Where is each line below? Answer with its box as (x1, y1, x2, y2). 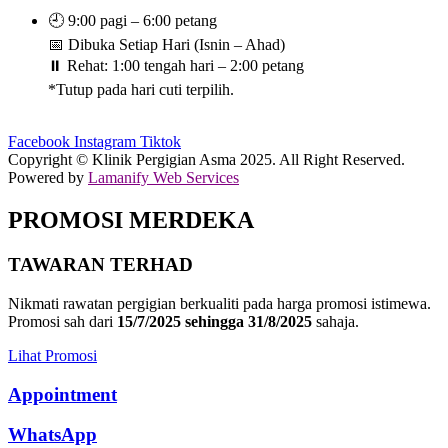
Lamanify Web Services (88, 169, 239, 187)
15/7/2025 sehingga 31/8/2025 (117, 312, 312, 330)
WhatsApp (8, 424, 97, 446)
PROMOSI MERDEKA (8, 207, 254, 234)
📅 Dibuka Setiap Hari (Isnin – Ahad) (48, 36, 285, 54)
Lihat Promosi (8, 346, 97, 364)
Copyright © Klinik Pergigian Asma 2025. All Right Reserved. (8, 151, 405, 169)
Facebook (8, 133, 70, 151)
